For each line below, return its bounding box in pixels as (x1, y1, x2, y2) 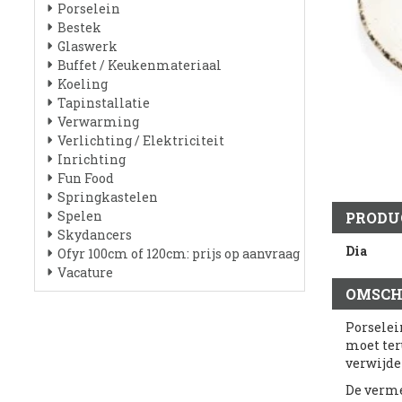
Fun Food (57, 170, 114, 187)
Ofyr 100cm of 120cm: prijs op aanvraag (57, 245, 300, 262)
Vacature (57, 264, 113, 281)
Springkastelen (57, 188, 158, 205)
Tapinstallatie (57, 94, 150, 111)
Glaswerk (57, 38, 118, 55)
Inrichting (57, 151, 126, 168)
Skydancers (57, 226, 132, 243)
